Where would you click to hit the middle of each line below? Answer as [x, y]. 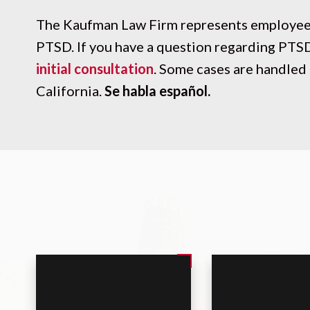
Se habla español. [157, 91]
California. [70, 91]
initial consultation [95, 69]
